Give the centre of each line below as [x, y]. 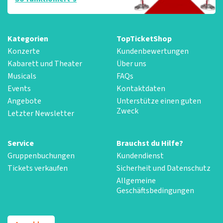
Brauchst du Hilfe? [150, 143]
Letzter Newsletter [41, 113]
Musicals [22, 76]
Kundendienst [140, 156]
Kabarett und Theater [45, 63]
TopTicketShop [144, 39]
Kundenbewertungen [153, 51]
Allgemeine [136, 180]
